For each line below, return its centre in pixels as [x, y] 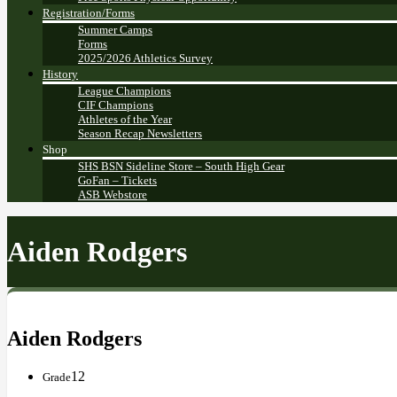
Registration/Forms [89, 13]
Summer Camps [115, 30]
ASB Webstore [113, 195]
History [60, 74]
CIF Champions [116, 105]
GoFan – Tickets [117, 181]
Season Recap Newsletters [140, 134]
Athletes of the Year [125, 120]
